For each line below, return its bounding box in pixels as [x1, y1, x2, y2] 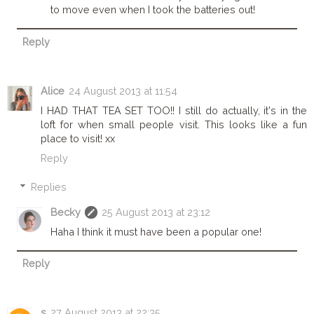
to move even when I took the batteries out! [50, 4, 256, 16]
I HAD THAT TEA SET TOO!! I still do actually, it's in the [41, 104, 307, 116]
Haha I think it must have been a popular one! [50, 226, 262, 238]
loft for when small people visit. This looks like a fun [41, 118, 307, 130]
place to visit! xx [41, 132, 115, 144]
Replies [31, 181, 67, 193]
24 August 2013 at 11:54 [69, 84, 177, 97]
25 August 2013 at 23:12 [102, 206, 211, 219]
